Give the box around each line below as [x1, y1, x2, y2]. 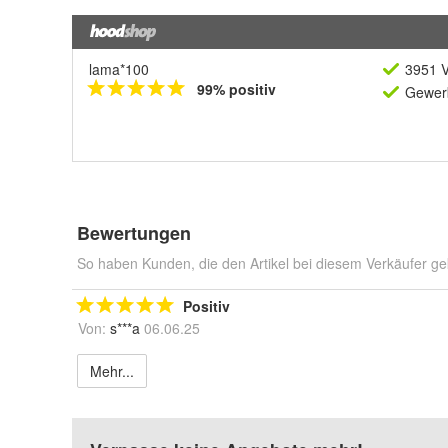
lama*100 [89, 59, 149, 79]
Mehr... [90, 361, 134, 381]
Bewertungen [77, 220, 191, 246]
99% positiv [197, 79, 276, 99]
